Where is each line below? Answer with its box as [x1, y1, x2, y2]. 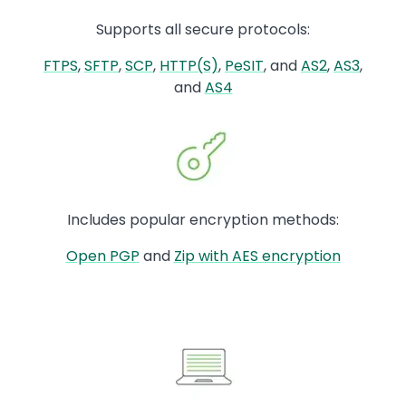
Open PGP [65, 246, 140, 267]
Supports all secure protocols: [92, 19, 314, 41]
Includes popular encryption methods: [63, 209, 343, 231]
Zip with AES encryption [173, 246, 341, 267]
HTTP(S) [159, 55, 218, 77]
